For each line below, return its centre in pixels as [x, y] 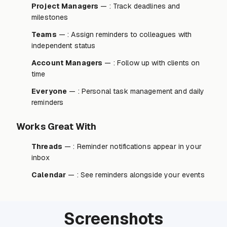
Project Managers [65, 6]
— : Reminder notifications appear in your [132, 146]
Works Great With [56, 126]
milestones [50, 17]
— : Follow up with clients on [151, 63]
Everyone [49, 91]
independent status [64, 45]
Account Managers [67, 63]
